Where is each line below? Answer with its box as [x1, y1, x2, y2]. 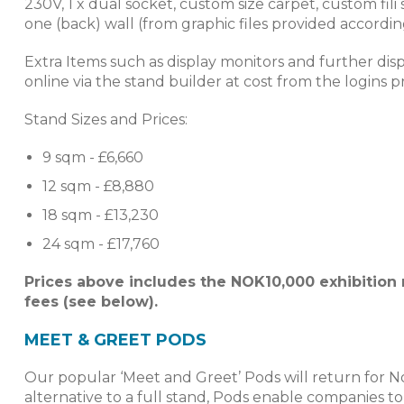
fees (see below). [24, 293, 158, 311]
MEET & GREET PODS [24, 330, 207, 351]
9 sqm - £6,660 [42, 149, 143, 167]
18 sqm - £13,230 [42, 207, 159, 225]
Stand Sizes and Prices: [24, 111, 188, 129]
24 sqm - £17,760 [42, 235, 160, 253]
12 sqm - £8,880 [42, 178, 154, 196]
